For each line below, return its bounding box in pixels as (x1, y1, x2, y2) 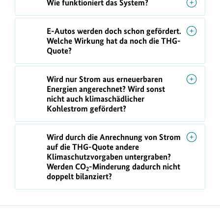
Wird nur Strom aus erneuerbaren (47, 74, 163, 84)
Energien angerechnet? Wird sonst (47, 84, 165, 94)
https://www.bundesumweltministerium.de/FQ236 (14, 206, 174, 216)
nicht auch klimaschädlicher (47, 94, 144, 104)
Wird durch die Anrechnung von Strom (47, 132, 181, 142)
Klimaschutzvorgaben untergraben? (47, 152, 171, 162)
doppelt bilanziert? (47, 171, 112, 182)
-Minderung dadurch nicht (89, 162, 180, 172)
